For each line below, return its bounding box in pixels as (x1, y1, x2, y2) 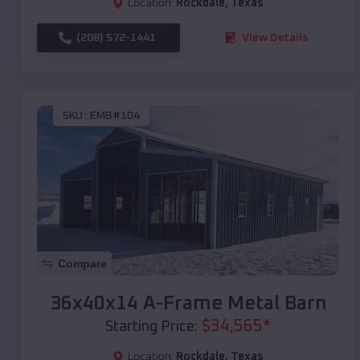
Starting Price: (105, 319, 198, 334)
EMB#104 (90, 110, 140, 122)
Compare (58, 256, 107, 270)
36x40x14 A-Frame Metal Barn (49, 293, 327, 313)
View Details (242, 31, 308, 43)
